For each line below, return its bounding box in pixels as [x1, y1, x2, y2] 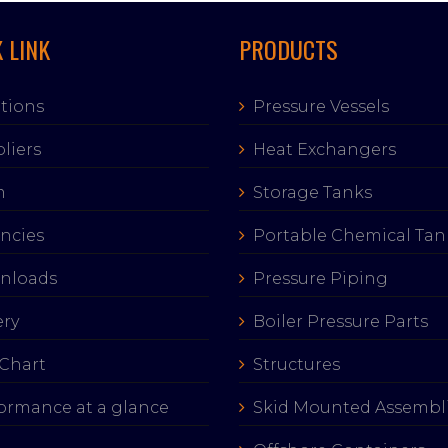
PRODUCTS [239, 31, 338, 67]
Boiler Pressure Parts [253, 312, 428, 331]
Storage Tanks [253, 183, 372, 202]
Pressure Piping [253, 269, 388, 288]
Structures [253, 355, 340, 374]
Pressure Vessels [253, 97, 389, 116]
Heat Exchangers [253, 140, 396, 159]
